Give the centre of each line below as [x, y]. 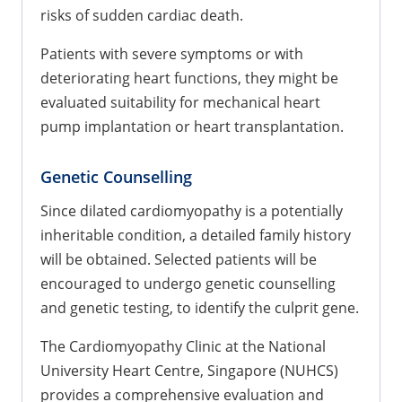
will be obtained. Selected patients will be [179, 259]
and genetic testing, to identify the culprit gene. [200, 307]
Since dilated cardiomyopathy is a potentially [192, 210]
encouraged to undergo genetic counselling [188, 283]
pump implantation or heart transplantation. [192, 126]
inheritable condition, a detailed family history [196, 235]
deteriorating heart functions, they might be [189, 78]
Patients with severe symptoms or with [172, 53]
